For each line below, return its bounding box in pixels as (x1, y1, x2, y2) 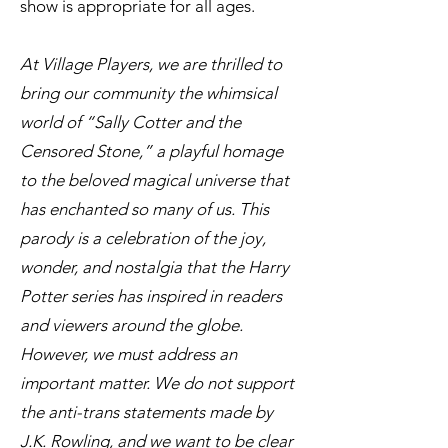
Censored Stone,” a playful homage (20, 141, 283, 162)
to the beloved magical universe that (20, 170, 289, 191)
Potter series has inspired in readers (20, 286, 282, 307)
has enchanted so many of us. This (20, 199, 269, 220)
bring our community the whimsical (20, 83, 277, 104)
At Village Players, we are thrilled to (20, 54, 282, 75)
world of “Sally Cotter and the (20, 112, 241, 133)
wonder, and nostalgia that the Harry (20, 257, 289, 278)
